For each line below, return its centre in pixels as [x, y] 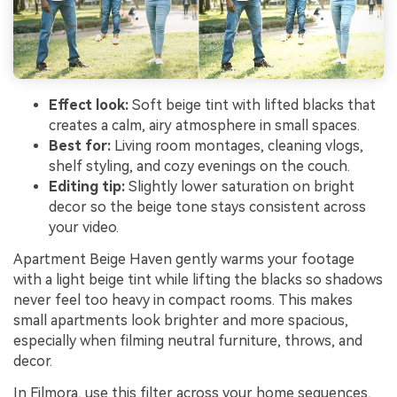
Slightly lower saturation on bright [240, 187]
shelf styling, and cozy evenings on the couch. [199, 166]
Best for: [80, 146]
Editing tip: [87, 187]
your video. [84, 227]
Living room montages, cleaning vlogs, [237, 146]
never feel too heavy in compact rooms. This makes [183, 300]
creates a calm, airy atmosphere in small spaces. [204, 125]
